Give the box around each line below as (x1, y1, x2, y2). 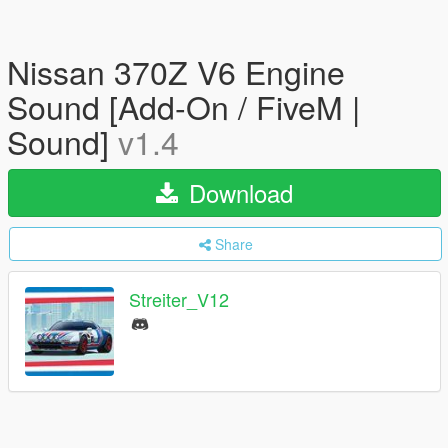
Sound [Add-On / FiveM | (7, 83, 360, 129)
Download (182, 175, 293, 210)
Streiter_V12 (129, 286, 229, 313)
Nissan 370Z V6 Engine (7, 48, 345, 94)
